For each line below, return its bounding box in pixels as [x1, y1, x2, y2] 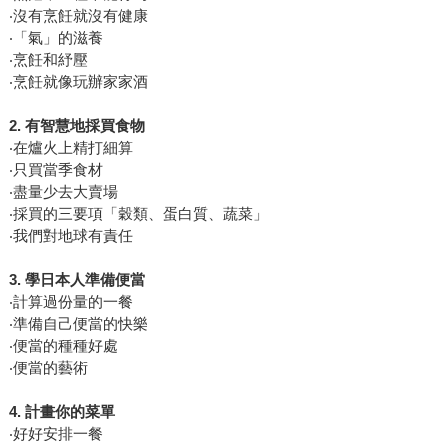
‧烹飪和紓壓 [8, 51, 88, 69]
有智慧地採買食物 [24, 117, 145, 135]
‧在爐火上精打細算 [8, 139, 133, 157]
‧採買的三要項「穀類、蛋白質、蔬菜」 [8, 205, 268, 223]
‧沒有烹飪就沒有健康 [8, 7, 148, 25]
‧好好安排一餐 [8, 425, 103, 443]
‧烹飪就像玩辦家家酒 [8, 73, 148, 91]
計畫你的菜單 [24, 403, 115, 421]
